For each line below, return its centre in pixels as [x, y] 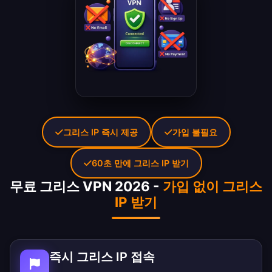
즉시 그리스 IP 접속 [102, 257]
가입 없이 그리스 [212, 186]
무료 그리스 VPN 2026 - [86, 186]
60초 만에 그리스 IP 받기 [140, 163]
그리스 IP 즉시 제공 [100, 132]
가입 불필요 [195, 132]
